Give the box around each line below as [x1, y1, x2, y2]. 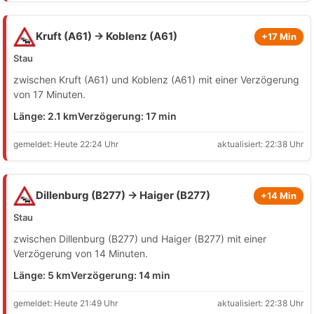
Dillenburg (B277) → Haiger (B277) [36, 189, 210, 203]
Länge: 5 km [13, 269, 71, 282]
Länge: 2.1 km [13, 110, 78, 123]
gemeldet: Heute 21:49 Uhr [13, 298, 118, 309]
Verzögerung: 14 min [71, 269, 170, 282]
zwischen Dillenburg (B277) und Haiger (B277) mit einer [13, 233, 266, 245]
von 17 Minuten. [13, 88, 86, 101]
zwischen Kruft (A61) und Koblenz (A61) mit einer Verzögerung [13, 74, 299, 86]
